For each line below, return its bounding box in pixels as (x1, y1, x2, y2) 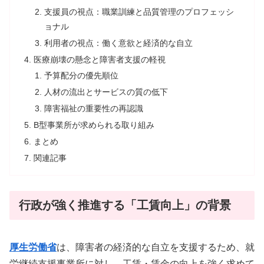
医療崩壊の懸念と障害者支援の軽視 (34, 54, 166, 64)
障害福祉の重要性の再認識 (44, 104, 143, 114)
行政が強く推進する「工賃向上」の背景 (19, 199, 231, 212)
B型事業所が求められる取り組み (34, 120, 155, 130)
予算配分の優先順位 (44, 71, 118, 81)
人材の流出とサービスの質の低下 (44, 87, 168, 97)
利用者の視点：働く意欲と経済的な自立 (44, 38, 193, 48)
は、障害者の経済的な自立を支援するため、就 (57, 242, 255, 252)
